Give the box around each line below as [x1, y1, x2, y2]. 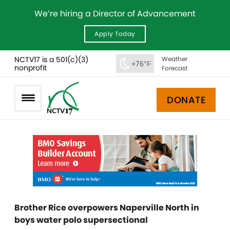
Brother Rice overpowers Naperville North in [14, 202, 199, 214]
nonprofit [14, 62, 47, 73]
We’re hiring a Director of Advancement [34, 8, 196, 20]
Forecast [161, 63, 187, 72]
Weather [161, 54, 187, 63]
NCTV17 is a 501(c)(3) [14, 54, 88, 65]
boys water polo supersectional [14, 214, 148, 226]
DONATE [167, 93, 205, 106]
